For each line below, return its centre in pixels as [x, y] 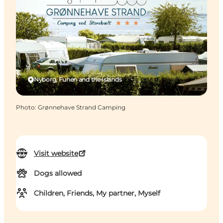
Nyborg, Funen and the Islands [78, 80]
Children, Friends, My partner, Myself [97, 193]
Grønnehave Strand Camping [82, 108]
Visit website [56, 154]
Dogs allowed [58, 173]
